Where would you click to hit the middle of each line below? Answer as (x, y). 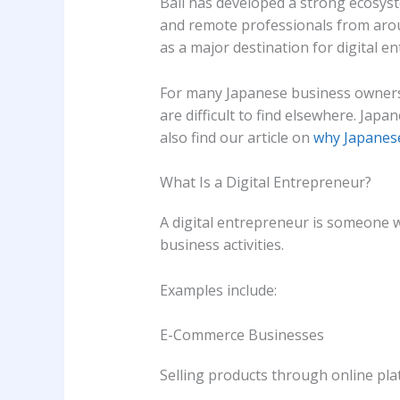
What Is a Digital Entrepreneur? (265, 183)
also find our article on (236, 137)
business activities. (221, 245)
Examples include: (218, 290)
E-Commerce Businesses (242, 335)
